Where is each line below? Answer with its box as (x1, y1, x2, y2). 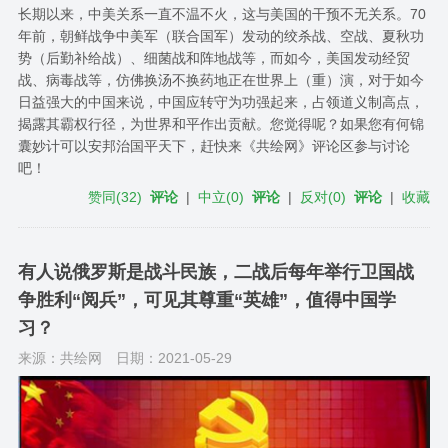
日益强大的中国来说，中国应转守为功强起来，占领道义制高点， (17, 93, 424, 110)
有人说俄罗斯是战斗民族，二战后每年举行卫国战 (17, 261, 414, 282)
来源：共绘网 (17, 349, 102, 366)
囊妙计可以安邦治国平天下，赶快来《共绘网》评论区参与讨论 (17, 137, 410, 154)
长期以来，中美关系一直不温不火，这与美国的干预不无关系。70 (17, 5, 426, 22)
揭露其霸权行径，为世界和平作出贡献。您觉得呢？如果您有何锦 (17, 115, 424, 132)
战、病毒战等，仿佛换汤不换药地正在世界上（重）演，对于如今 (17, 71, 424, 88)
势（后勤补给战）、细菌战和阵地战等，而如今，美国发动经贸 (17, 49, 410, 66)
